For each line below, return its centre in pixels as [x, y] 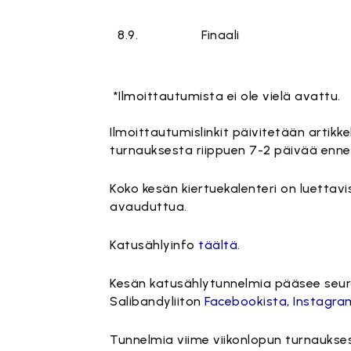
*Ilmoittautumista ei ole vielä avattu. [225, 96]
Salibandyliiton [157, 301]
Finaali [221, 35]
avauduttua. [148, 206]
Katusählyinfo [154, 245]
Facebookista [246, 301]
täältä [218, 245]
